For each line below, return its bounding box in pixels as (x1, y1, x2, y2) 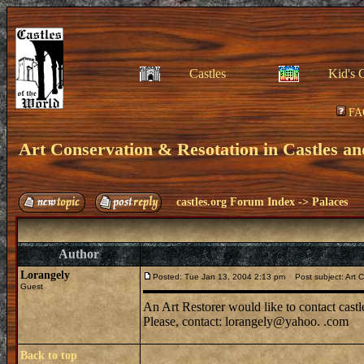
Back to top (20, 349, 77, 362)
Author (58, 247, 99, 261)
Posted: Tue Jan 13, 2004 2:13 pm (153, 272, 285, 281)
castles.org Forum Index (176, 196, 295, 208)
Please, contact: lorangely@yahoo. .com (143, 314, 349, 328)
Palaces (312, 196, 348, 208)
